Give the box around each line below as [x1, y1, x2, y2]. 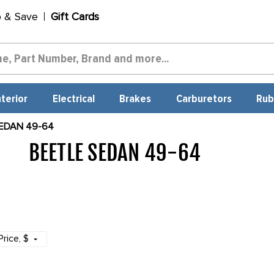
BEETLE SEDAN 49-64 [28, 139, 201, 166]
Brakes [119, 94, 152, 105]
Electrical [52, 94, 95, 105]
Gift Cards [50, 10, 99, 23]
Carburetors [176, 94, 232, 105]
